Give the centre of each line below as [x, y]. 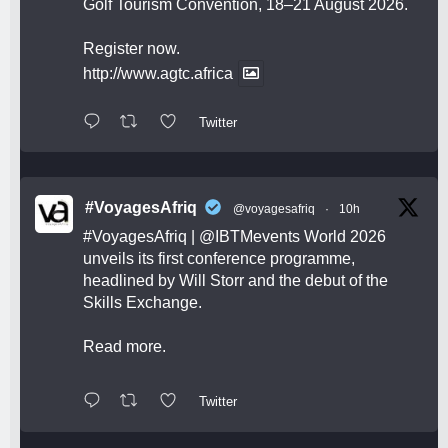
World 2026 [343, 237]
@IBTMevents [249, 237]
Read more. [124, 347]
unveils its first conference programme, [219, 259]
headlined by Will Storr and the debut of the [235, 281]
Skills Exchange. [142, 303]
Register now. [131, 48]
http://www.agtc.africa [158, 73]
